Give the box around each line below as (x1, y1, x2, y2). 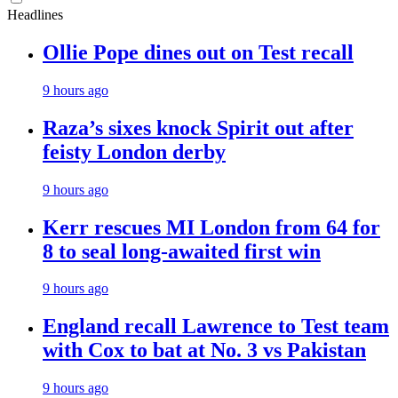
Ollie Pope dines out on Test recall (43, 40, 354, 64)
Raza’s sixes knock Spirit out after (43, 115, 354, 139)
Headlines (7, 7, 63, 22)
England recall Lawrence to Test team (43, 314, 389, 338)
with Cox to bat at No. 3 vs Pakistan (43, 338, 366, 362)
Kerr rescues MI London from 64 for (43, 215, 380, 239)
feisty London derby (43, 139, 226, 163)
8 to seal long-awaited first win (43, 239, 321, 263)
